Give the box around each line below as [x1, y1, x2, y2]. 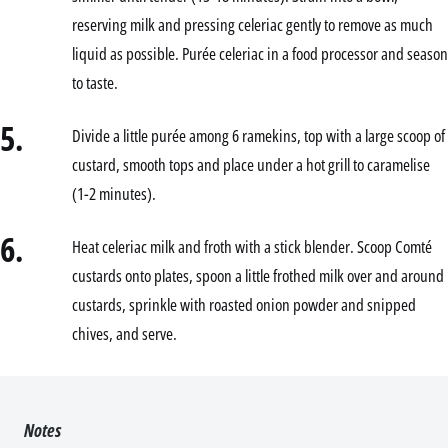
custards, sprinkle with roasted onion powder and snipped [72, 293, 416, 317]
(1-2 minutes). [72, 182, 156, 206]
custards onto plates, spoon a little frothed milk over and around [72, 264, 444, 288]
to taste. [72, 71, 118, 95]
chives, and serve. [72, 322, 177, 346]
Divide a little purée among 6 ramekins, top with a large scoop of [72, 124, 445, 148]
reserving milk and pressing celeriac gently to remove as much [72, 13, 433, 37]
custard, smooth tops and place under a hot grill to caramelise [72, 153, 430, 177]
